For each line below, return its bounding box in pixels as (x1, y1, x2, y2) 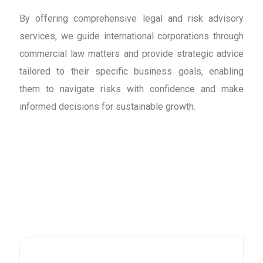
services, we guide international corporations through (19, 31, 244, 42)
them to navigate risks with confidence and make (19, 83, 244, 95)
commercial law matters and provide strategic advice (19, 48, 244, 60)
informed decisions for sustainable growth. (19, 101, 195, 113)
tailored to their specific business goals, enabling (19, 66, 244, 77)
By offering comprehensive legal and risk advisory (19, 13, 244, 25)
